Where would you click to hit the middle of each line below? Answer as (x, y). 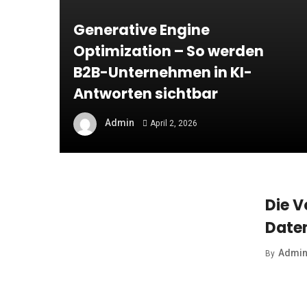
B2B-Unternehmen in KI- (163, 72)
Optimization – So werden (169, 51)
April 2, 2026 (173, 123)
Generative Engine (142, 29)
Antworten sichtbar (146, 93)
